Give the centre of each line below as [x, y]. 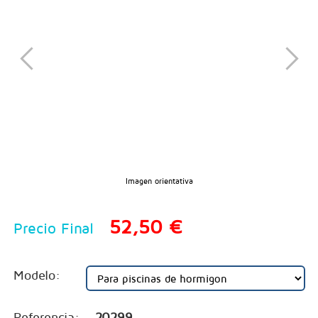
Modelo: [37, 275]
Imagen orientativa [159, 180]
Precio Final [53, 227]
